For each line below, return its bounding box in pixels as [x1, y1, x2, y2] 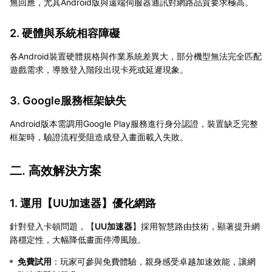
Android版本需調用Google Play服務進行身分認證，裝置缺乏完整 [10, 118, 258, 129]
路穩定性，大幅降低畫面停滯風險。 [10, 234, 146, 245]
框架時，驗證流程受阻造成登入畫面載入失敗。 [10, 131, 188, 142]
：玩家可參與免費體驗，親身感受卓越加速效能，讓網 [52, 256, 256, 267]
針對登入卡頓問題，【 [10, 220, 95, 231]
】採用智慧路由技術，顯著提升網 [132, 220, 260, 231]
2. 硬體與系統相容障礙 [10, 26, 120, 39]
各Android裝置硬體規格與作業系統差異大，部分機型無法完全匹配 [10, 50, 262, 61]
